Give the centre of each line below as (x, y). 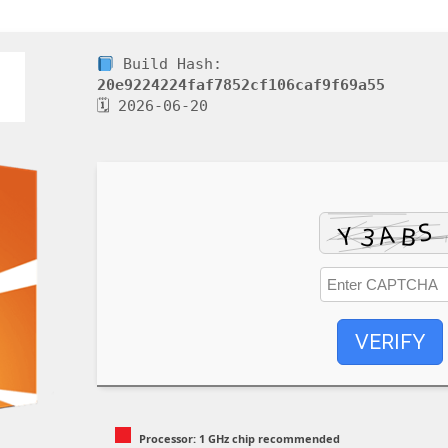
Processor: (167, 438)
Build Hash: (168, 64)
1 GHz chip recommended (268, 438)
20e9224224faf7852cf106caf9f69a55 (241, 85)
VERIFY (390, 342)
